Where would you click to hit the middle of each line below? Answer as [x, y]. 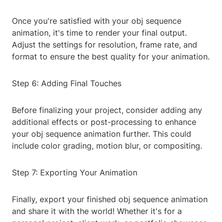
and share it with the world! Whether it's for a [97, 211]
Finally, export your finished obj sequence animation [110, 199]
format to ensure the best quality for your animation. [111, 57]
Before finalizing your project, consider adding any [107, 110]
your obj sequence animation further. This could [102, 134]
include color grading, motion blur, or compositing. [107, 146]
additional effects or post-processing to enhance [104, 122]
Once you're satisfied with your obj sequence [97, 21]
